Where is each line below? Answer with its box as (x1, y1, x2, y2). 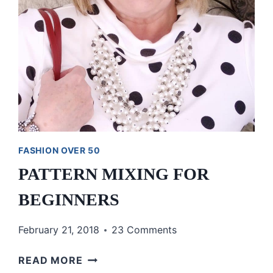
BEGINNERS (18, 190, 120, 210)
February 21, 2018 (18, 224, 100, 236)
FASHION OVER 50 (18, 145, 101, 156)
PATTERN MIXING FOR (18, 165, 210, 184)
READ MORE (18, 254, 83, 267)
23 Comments (112, 224, 177, 236)
